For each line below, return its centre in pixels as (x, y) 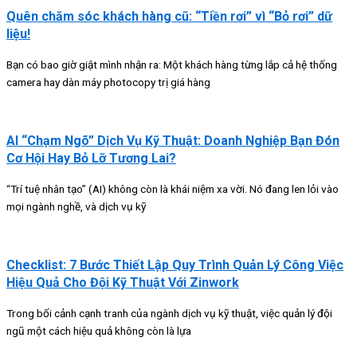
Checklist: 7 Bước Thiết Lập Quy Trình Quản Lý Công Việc (175, 265)
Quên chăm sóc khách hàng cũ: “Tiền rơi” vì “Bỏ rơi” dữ (169, 17)
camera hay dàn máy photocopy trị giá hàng (108, 82)
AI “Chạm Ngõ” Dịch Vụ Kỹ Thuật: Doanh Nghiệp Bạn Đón (173, 141)
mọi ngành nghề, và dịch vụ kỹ (76, 207)
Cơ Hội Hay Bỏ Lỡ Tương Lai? (91, 159)
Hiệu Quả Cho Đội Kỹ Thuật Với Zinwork (123, 282)
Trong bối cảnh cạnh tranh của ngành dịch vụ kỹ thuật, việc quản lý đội (169, 313)
